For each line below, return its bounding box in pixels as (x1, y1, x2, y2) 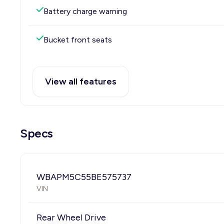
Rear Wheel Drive (36, 212, 106, 223)
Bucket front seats (43, 35, 112, 44)
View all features (45, 76, 116, 87)
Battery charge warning (43, 6, 127, 16)
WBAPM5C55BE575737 (36, 171, 131, 182)
